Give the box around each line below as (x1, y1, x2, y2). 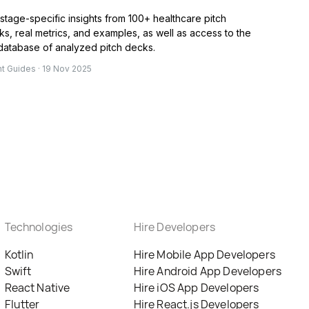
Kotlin (4, 247, 34, 263)
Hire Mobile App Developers (133, 247, 275, 263)
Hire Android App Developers (133, 263, 281, 279)
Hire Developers (133, 219, 216, 235)
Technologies (4, 219, 73, 235)
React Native (4, 280, 70, 296)
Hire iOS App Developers (133, 280, 259, 296)
